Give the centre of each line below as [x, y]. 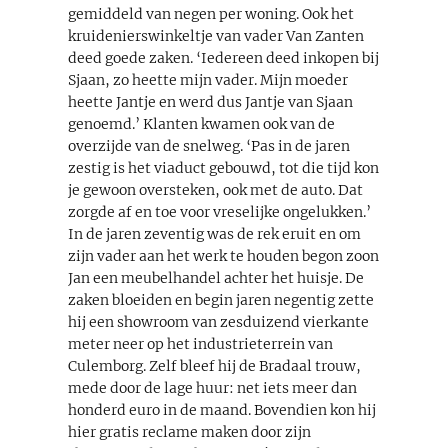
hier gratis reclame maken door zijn [189, 431]
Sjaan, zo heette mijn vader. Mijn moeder [208, 79]
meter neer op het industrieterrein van [200, 343]
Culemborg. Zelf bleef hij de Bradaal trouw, [214, 365]
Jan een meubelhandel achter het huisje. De [216, 277]
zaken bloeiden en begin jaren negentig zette [221, 299]
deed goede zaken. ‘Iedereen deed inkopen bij [223, 57]
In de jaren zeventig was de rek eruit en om [214, 233]
